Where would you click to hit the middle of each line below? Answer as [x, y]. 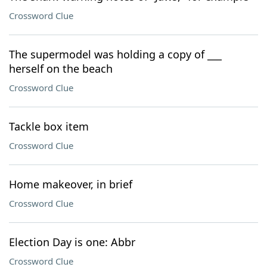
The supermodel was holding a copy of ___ [115, 54]
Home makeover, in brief [71, 184]
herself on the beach [61, 69]
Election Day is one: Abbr [72, 242]
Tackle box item [49, 126]
